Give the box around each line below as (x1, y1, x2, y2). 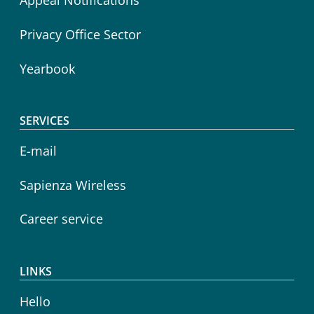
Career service (20, 210, 103, 228)
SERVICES (20, 113, 69, 129)
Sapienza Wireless (20, 176, 126, 193)
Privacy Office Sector (20, 25, 141, 43)
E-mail (20, 142, 57, 160)
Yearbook (20, 60, 75, 77)
